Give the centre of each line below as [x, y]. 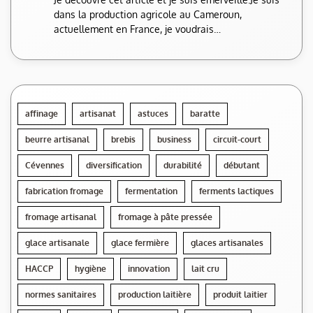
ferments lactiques [236, 191]
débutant [242, 165]
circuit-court [237, 139]
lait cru [205, 268]
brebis [123, 139]
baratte [205, 113]
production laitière [155, 294]
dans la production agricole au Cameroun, [148, 14]
